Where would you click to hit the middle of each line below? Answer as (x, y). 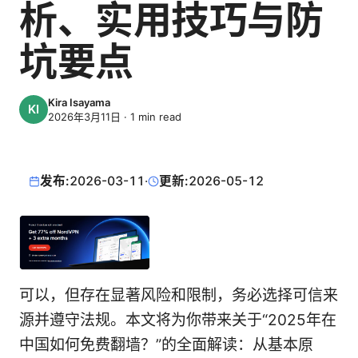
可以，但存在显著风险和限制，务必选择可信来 (179, 296)
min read (158, 116)
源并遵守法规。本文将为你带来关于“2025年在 (178, 320)
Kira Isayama (79, 102)
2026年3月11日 (84, 116)
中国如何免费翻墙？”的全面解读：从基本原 (166, 345)
